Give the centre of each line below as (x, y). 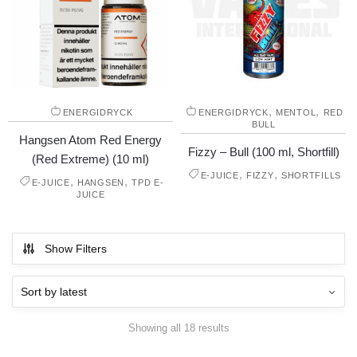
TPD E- (148, 183)
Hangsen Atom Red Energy (91, 140)
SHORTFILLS (311, 176)
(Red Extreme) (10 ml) (91, 159)
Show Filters (76, 249)
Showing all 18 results (178, 328)
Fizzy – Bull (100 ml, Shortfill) (263, 152)
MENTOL (296, 113)
